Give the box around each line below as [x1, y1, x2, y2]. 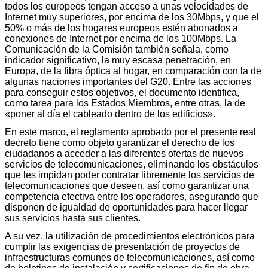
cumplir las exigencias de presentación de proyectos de [5, 241, 240, 252]
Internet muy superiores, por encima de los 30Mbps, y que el [5, 11, 259, 22]
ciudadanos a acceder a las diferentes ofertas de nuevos [5, 148, 243, 159]
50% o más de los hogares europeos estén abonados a [5, 22, 238, 33]
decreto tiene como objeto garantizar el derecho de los [5, 137, 234, 148]
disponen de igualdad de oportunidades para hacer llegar [5, 202, 248, 212]
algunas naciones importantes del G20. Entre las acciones [5, 76, 251, 87]
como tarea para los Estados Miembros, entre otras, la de [5, 98, 245, 108]
